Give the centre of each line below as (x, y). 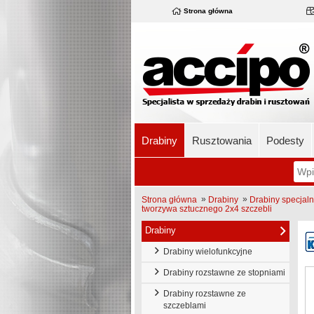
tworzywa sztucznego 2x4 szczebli (207, 209)
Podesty (285, 141)
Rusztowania (222, 141)
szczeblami (185, 305)
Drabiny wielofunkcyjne (206, 251)
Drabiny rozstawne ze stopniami (222, 272)
